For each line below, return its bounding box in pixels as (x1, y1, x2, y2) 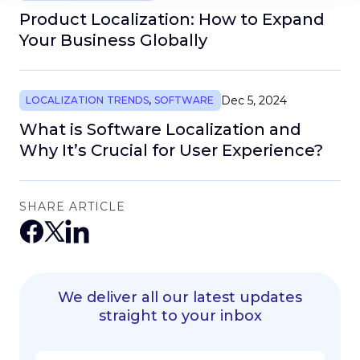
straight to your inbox (98, 306, 262, 325)
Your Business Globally (19, 30, 207, 50)
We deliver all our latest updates (58, 288, 302, 306)
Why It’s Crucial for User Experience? (19, 140, 323, 160)
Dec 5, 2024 (220, 92, 287, 108)
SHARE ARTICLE (19, 198, 125, 214)
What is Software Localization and (19, 119, 301, 139)
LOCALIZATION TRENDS (26, 93, 149, 106)
